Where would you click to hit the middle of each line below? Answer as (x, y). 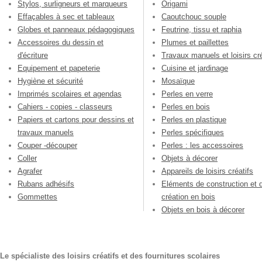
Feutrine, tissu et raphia (201, 30)
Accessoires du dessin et (61, 43)
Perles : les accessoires (202, 146)
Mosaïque (178, 81)
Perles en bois (186, 107)
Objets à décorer (189, 158)
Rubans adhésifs (46, 184)
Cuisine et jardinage (195, 68)
